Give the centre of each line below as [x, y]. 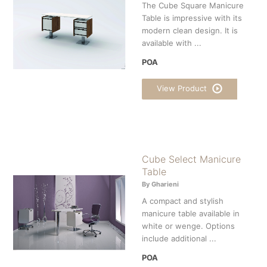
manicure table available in [191, 213]
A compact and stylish [183, 201]
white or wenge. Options [188, 226]
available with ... [172, 43]
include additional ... [179, 238]
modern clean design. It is [190, 30]
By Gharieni [160, 184]
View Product [183, 88]
